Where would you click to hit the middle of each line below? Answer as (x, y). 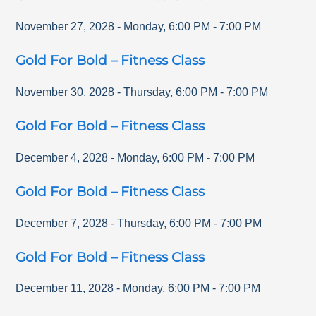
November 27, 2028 (65, 27)
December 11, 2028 (65, 288)
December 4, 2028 (62, 157)
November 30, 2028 (65, 92)
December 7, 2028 (62, 223)
